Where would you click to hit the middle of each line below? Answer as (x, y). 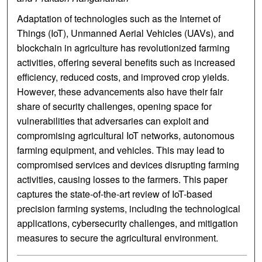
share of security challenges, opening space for (115, 106)
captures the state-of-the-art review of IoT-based (115, 194)
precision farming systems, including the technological (129, 209)
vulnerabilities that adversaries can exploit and (113, 121)
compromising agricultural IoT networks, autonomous (126, 136)
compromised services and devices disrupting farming (128, 165)
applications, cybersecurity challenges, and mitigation (128, 223)
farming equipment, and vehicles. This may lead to (121, 150)
